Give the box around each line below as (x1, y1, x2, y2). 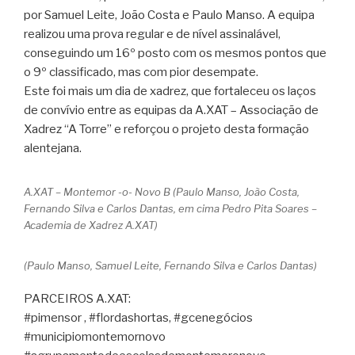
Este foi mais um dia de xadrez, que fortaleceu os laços (24, 83, 316, 98)
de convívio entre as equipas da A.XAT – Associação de (24, 102, 319, 117)
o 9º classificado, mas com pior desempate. (24, 64, 258, 79)
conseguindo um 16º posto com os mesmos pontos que (24, 45, 326, 60)
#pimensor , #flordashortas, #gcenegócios (24, 311, 253, 326)
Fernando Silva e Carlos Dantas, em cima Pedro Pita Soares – (24, 201, 317, 215)
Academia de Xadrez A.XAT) (24, 218, 158, 231)
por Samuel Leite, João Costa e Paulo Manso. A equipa (24, 7, 315, 22)
